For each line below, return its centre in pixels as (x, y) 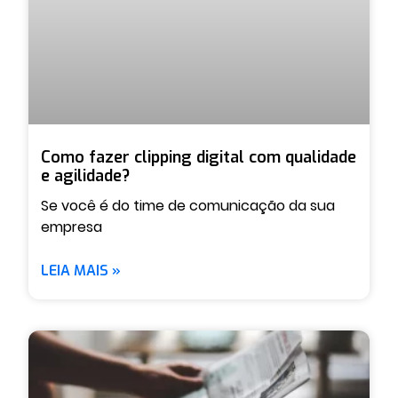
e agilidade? (85, 175)
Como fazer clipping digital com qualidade (199, 157)
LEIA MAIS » (81, 270)
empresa (72, 227)
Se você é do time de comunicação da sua (188, 205)
